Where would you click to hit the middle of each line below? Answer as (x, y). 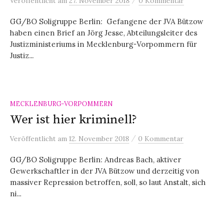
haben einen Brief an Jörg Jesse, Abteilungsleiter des (104, 33)
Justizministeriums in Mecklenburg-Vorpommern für (103, 44)
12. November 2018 (99, 138)
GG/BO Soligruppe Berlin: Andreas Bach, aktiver (95, 159)
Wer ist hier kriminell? (74, 119)
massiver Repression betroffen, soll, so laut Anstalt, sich (108, 182)
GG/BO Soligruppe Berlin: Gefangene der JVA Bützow (107, 21)
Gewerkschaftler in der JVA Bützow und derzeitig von (105, 171)
